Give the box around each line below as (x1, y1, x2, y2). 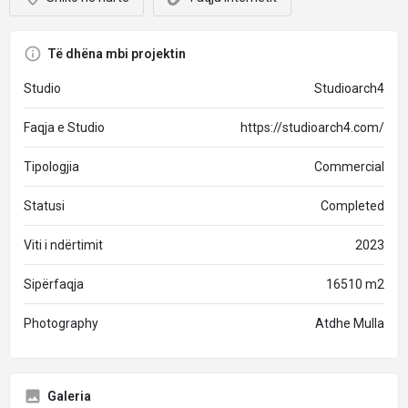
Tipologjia (24, 159, 79, 174)
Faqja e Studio (24, 120, 105, 135)
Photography (24, 316, 98, 331)
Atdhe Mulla (315, 316, 384, 331)
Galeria (47, 389, 91, 403)
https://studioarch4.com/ (240, 120, 384, 135)
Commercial (314, 159, 384, 174)
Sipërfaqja (24, 277, 84, 291)
